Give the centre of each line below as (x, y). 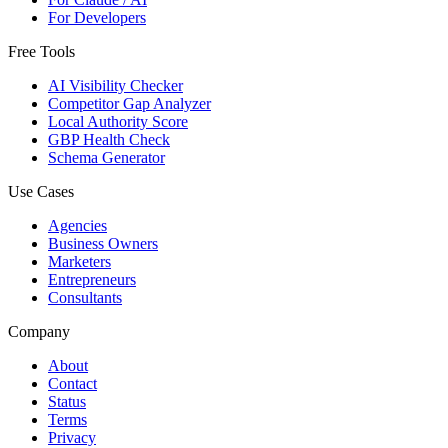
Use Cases (41, 191)
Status (67, 401)
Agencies (77, 225)
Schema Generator (106, 157)
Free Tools (41, 51)
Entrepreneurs (92, 279)
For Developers (97, 17)
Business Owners (103, 243)
